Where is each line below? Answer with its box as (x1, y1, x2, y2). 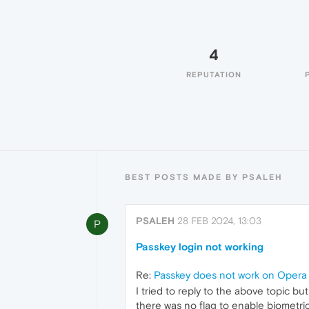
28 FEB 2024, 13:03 (177, 215, 261, 226)
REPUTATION (186, 70, 241, 79)
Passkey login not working (136, 241, 263, 252)
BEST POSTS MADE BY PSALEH (125, 172, 283, 182)
